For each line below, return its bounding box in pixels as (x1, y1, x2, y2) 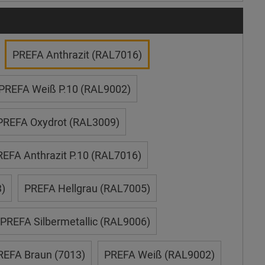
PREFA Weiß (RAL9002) (104, 247, 215, 261)
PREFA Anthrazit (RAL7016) (12, 47, 142, 62)
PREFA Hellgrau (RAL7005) (24, 181, 150, 195)
